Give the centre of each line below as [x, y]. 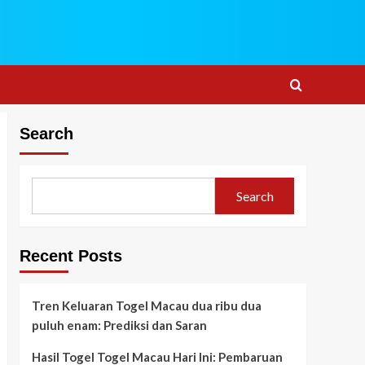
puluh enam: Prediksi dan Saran [119, 325]
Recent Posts [70, 256]
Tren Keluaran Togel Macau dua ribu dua [146, 306]
